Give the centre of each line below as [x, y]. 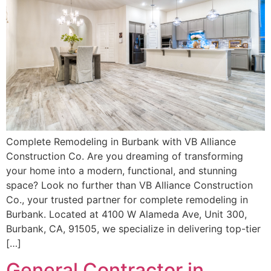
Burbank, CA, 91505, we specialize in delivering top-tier [133, 228]
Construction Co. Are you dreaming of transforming [125, 156]
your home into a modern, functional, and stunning [122, 170]
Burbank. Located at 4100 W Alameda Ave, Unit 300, [126, 214]
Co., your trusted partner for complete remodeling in [127, 199]
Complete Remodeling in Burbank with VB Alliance [121, 141]
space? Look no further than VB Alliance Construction [129, 185]
